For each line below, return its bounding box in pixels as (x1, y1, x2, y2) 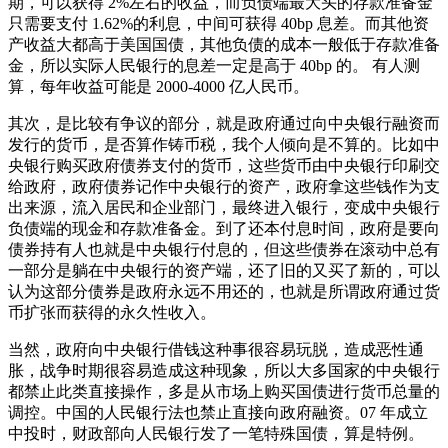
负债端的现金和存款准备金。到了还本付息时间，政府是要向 (8, 219, 440, 237)
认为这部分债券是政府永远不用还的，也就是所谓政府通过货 (8, 282, 440, 300)
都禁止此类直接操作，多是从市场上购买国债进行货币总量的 (8, 382, 440, 400)
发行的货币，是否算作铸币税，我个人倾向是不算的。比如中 (8, 135, 440, 153)
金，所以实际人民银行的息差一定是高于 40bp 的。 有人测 (8, 56, 420, 74)
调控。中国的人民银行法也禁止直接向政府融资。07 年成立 (8, 403, 428, 421)
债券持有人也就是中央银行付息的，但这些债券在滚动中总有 (8, 240, 440, 258)
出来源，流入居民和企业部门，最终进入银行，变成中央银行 (8, 198, 440, 216)
